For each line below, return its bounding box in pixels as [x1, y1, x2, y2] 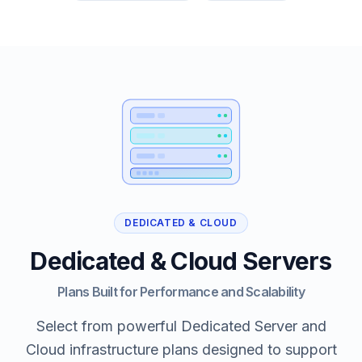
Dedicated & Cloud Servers [30, 246, 332, 276]
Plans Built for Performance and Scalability [57, 284, 305, 300]
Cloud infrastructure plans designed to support [25, 341, 337, 358]
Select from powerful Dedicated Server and [36, 318, 326, 335]
